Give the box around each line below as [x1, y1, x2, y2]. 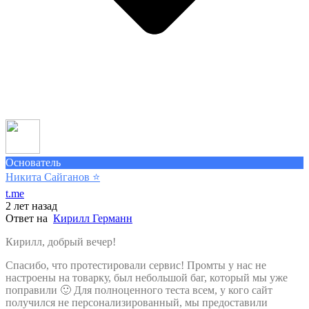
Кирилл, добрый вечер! [6, 236, 116, 248]
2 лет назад [6, 200, 57, 212]
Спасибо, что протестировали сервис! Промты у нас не [6, 259, 266, 272]
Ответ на [6, 212, 53, 225]
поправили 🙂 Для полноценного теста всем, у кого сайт [6, 284, 272, 297]
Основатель [6, 157, 61, 169]
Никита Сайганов [6, 171, 90, 183]
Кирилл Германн [53, 212, 132, 225]
